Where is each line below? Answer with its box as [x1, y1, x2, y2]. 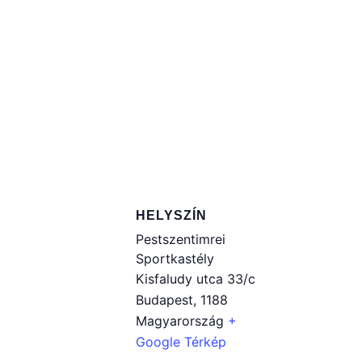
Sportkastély [136, 250, 214, 267]
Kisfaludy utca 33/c [136, 271, 255, 287]
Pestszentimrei [136, 231, 225, 247]
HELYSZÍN [136, 208, 207, 222]
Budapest [136, 292, 193, 308]
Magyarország [136, 313, 224, 329]
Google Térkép [136, 334, 226, 350]
